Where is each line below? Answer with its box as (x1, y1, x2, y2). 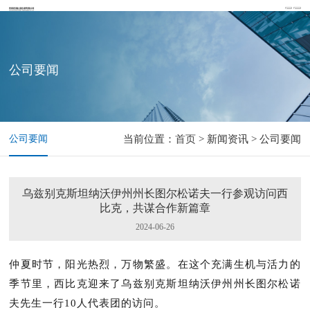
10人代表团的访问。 (64, 298, 166, 309)
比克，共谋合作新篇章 (99, 202, 210, 214)
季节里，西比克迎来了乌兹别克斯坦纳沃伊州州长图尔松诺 (9, 278, 301, 289)
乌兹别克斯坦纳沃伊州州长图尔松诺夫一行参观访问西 (21, 188, 288, 199)
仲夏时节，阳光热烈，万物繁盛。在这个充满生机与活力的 (9, 259, 301, 270)
